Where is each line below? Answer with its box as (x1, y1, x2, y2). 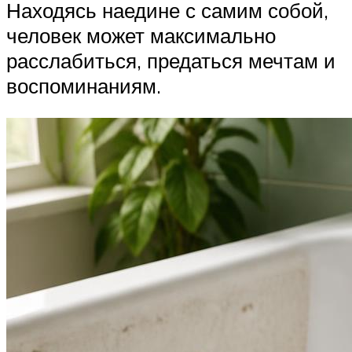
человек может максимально (6, 22, 276, 48)
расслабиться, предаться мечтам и (6, 47, 335, 73)
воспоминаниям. (6, 72, 161, 98)
